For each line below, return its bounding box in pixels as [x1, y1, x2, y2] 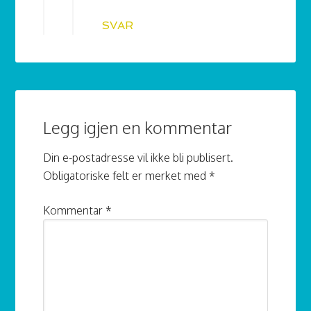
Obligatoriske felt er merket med [43, 169, 210, 183]
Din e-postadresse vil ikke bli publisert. [43, 151, 234, 165]
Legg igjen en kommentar [43, 117, 233, 139]
